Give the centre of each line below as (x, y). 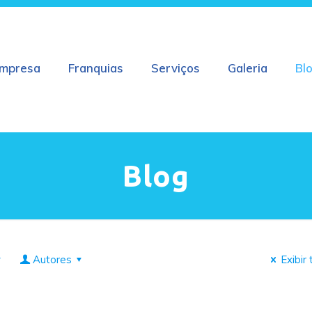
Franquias (96, 68)
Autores (52, 259)
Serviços (176, 68)
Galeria (248, 68)
